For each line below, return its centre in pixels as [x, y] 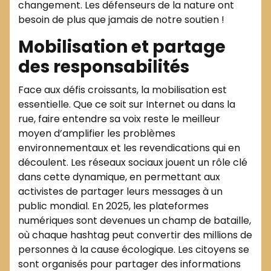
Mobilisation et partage [122, 47]
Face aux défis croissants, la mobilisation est [122, 90]
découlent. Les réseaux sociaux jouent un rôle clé [133, 162]
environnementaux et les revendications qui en [129, 148]
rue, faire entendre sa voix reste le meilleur [119, 119]
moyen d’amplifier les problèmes [97, 133]
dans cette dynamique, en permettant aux [119, 177]
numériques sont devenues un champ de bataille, [135, 220]
